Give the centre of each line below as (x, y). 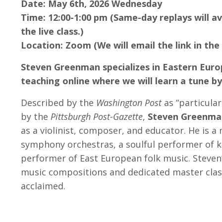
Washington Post (129, 103)
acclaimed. (46, 186)
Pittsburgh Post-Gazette (97, 117)
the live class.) (52, 31)
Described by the (58, 103)
